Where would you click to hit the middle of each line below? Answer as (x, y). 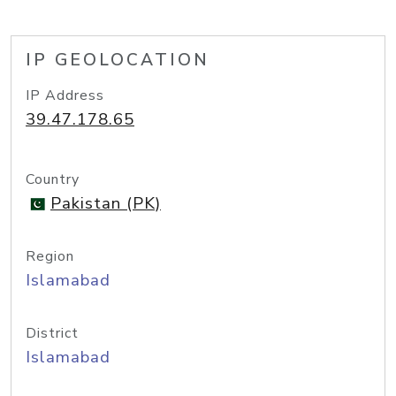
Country (53, 179)
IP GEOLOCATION (118, 60)
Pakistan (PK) (106, 203)
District (52, 333)
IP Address (65, 95)
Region (50, 256)
